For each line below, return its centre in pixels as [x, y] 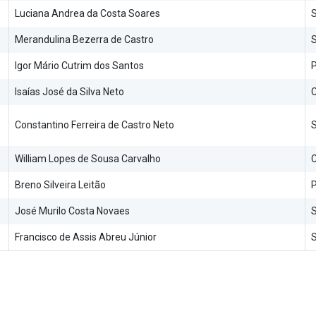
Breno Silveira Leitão [60, 184]
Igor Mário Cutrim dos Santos [79, 65]
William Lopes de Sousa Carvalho [88, 158]
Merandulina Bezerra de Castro [84, 39]
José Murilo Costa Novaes [72, 211]
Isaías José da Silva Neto [69, 91]
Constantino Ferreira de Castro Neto [95, 124]
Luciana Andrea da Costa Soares [87, 13]
